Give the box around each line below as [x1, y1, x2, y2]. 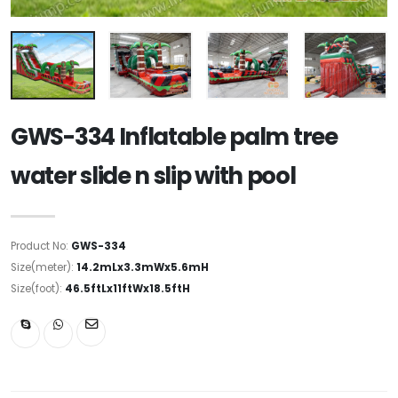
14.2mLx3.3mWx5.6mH [76, 259, 209, 275]
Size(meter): [11, 259, 76, 275]
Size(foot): [11, 281, 65, 296]
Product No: [11, 238, 71, 253]
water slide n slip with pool [11, 159, 296, 192]
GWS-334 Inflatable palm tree [11, 120, 338, 153]
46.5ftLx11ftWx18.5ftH [65, 281, 190, 296]
